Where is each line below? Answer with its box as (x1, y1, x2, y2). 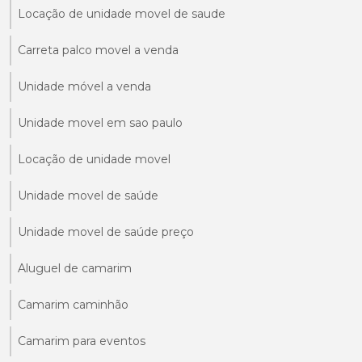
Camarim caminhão (18, 297, 128, 312)
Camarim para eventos (18, 333, 145, 348)
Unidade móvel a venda (18, 78, 151, 94)
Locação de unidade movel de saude (18, 6, 225, 21)
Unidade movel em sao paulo (18, 115, 183, 130)
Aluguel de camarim (18, 260, 132, 276)
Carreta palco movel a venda (18, 42, 179, 57)
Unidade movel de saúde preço (18, 224, 194, 239)
